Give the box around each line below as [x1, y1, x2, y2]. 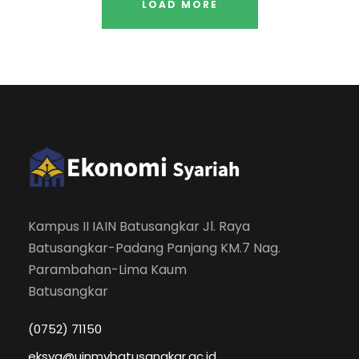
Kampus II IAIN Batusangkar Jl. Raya [28, 216, 250, 236]
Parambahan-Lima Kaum [28, 260, 187, 279]
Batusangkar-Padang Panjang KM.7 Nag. [28, 238, 280, 257]
